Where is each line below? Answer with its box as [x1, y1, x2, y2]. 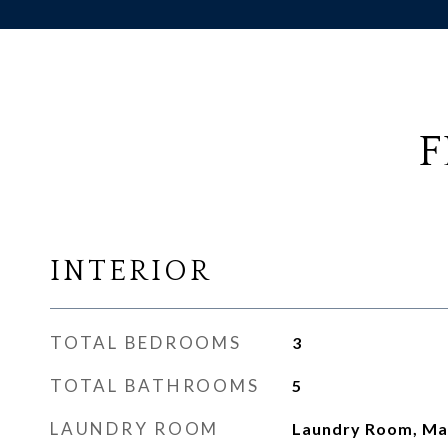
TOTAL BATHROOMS [50, 375, 260, 396]
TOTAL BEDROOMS [50, 332, 242, 353]
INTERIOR [50, 255, 212, 288]
